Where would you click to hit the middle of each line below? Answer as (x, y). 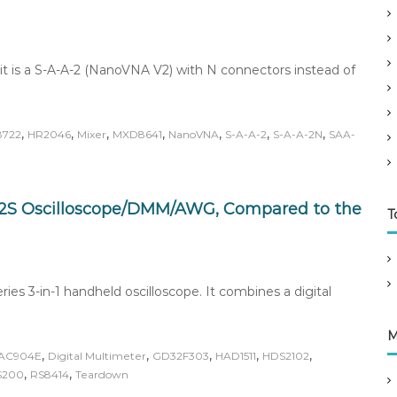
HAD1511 (236, 356)
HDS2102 (286, 356)
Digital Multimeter (97, 356)
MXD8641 (137, 134)
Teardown (102, 374)
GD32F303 (181, 356)
